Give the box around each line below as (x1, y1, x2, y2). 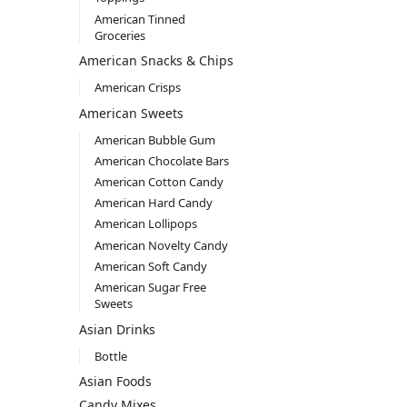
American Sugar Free (94, 279, 206, 296)
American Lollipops (94, 215, 197, 233)
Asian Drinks (79, 320, 155, 338)
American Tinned (94, 10, 185, 27)
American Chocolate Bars (94, 152, 229, 169)
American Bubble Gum (94, 131, 215, 148)
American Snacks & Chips (79, 52, 233, 70)
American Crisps (94, 79, 181, 96)
